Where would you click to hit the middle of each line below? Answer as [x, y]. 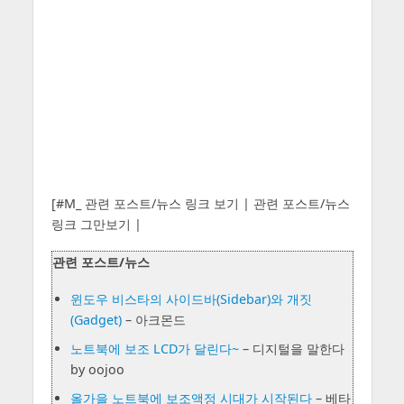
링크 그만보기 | [96, 224]
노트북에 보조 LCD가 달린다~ [154, 348]
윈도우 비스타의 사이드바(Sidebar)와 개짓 [191, 298]
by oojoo [97, 369]
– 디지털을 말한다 [291, 348]
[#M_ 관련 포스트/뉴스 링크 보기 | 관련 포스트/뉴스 [200, 203]
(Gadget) [96, 319]
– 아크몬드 [153, 319]
